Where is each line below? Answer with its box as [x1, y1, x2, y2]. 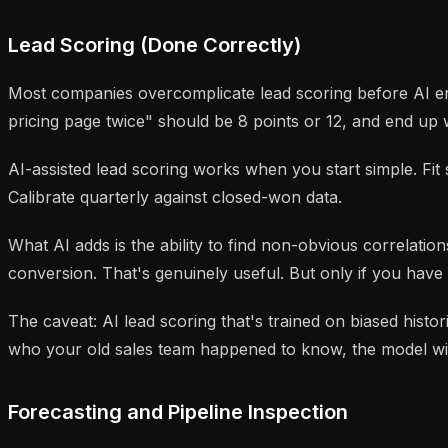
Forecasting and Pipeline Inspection [8, 399, 348, 424]
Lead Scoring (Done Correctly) [8, 32, 301, 57]
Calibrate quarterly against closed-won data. [8, 186, 342, 207]
